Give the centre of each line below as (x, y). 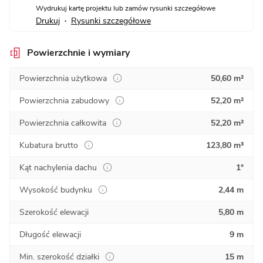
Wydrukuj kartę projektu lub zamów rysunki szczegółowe (126, 9)
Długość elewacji (50, 235)
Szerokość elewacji (54, 213)
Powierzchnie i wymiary (78, 53)
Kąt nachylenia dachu (58, 168)
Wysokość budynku (56, 190)
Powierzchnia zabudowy (64, 101)
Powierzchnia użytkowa (63, 79)
